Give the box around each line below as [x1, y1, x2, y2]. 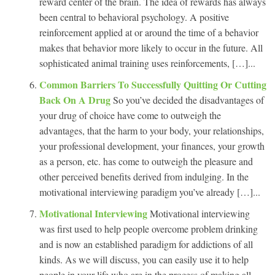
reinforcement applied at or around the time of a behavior [39, 26, 258, 39]
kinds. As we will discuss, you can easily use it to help [39, 253, 249, 266]
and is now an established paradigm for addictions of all [39, 238, 253, 250]
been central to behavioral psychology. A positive [39, 10, 229, 23]
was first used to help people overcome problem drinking [39, 222, 258, 235]
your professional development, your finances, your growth [39, 139, 265, 152]
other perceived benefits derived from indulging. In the [39, 170, 249, 183]
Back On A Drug [39, 93, 113, 107]
